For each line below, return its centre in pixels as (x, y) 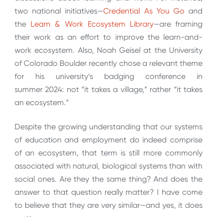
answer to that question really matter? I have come (108, 192)
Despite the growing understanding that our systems (108, 126)
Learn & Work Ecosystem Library (92, 24)
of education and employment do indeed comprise (108, 139)
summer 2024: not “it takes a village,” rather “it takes (108, 90)
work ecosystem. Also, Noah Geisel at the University (108, 50)
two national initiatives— (59, 11)
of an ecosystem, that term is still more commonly (108, 153)
